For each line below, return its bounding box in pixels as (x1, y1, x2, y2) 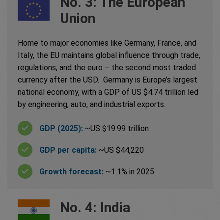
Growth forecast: (39, 166, 106, 176)
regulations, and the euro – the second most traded (18, 63, 196, 73)
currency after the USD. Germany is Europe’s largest (18, 75, 197, 85)
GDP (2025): (39, 123, 85, 133)
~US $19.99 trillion (85, 123, 149, 133)
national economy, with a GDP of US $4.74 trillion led (18, 87, 198, 97)
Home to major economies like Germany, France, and (18, 38, 196, 48)
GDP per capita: (39, 145, 99, 155)
